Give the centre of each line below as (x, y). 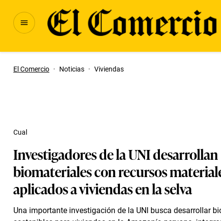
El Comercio (31, 69)
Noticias (72, 69)
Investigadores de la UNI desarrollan (116, 154)
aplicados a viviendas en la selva (103, 188)
